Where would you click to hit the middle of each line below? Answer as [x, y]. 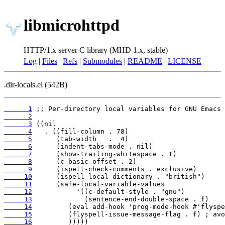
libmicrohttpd [72, 25]
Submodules [102, 61]
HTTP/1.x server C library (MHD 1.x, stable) [96, 50]
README [145, 61]
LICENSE [185, 61]
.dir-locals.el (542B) [36, 85]
